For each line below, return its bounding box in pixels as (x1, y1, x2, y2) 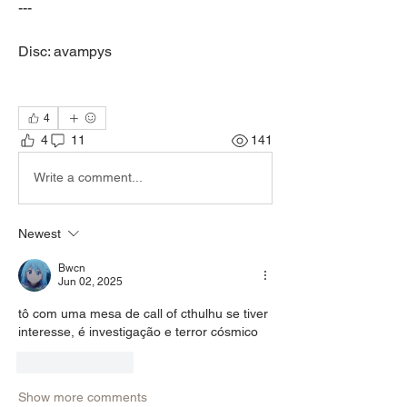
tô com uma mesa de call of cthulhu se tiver (18, 305, 268, 321)
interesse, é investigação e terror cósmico (18, 323, 262, 339)
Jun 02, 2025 (58, 274, 123, 288)
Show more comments (18, 389, 147, 404)
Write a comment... (34, 170, 143, 185)
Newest (18, 225, 61, 241)
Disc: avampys (18, 42, 112, 60)
